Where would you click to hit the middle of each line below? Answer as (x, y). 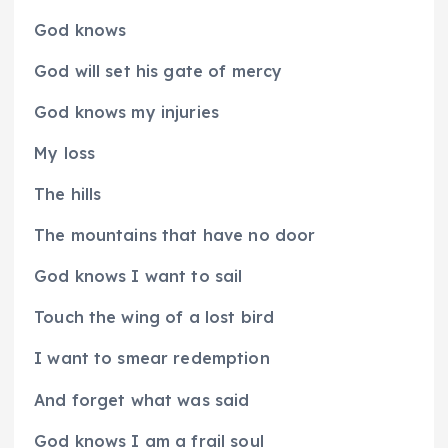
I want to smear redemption (152, 358)
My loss (65, 153)
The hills (68, 194)
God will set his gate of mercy (158, 70)
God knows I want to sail (138, 276)
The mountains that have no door (175, 235)
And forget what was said (142, 399)
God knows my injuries (127, 112)
